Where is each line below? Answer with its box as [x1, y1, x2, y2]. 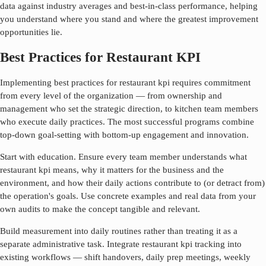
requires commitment [170, 78, 251, 87]
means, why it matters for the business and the [50, 165, 224, 175]
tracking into [192, 239, 242, 249]
